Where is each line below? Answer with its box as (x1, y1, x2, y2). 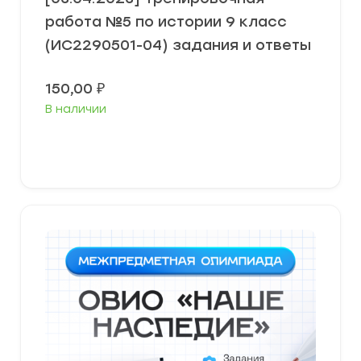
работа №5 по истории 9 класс (45, 13, 287, 31)
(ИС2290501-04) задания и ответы (45, 36, 311, 54)
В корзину (152, 139, 221, 155)
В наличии (45, 102, 106, 116)
